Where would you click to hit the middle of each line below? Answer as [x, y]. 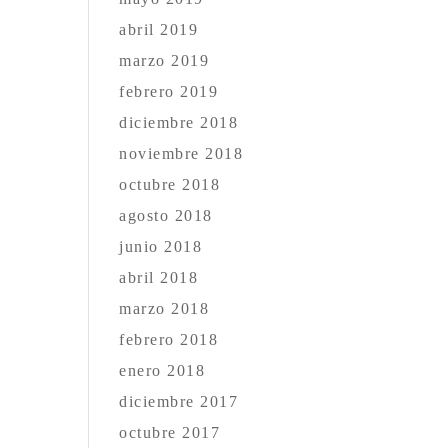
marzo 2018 [164, 308]
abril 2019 [159, 29]
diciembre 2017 [179, 401]
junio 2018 [161, 246]
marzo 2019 [164, 60]
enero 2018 [162, 370]
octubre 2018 [170, 184]
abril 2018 [159, 277]
